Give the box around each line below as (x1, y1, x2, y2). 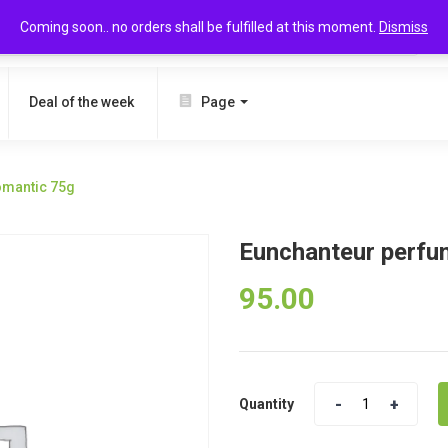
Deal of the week (29, 94, 134, 110)
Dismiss (379, 19, 428, 35)
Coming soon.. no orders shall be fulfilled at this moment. (20, 19, 379, 35)
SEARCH (343, 26, 395, 41)
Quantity (239, 396, 294, 412)
